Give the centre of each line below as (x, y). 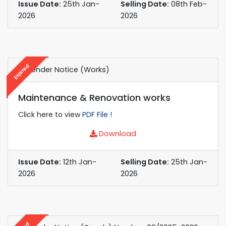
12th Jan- (79, 162)
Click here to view (50, 114)
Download (117, 133)
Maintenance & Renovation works (94, 97)
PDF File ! (97, 114)
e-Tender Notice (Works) (64, 69)
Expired (21, 71)
